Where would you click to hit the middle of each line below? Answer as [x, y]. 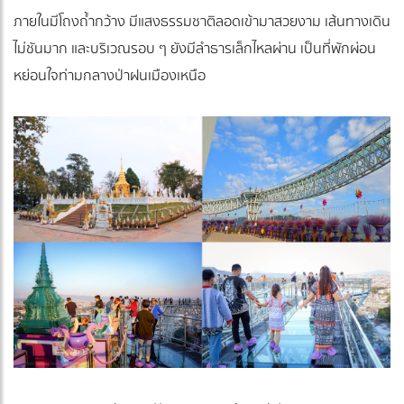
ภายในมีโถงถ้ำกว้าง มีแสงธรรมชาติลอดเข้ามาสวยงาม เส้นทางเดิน [202, 22]
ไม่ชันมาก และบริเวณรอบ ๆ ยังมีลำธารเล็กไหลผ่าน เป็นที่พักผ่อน [195, 49]
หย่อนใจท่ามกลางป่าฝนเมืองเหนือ [110, 76]
